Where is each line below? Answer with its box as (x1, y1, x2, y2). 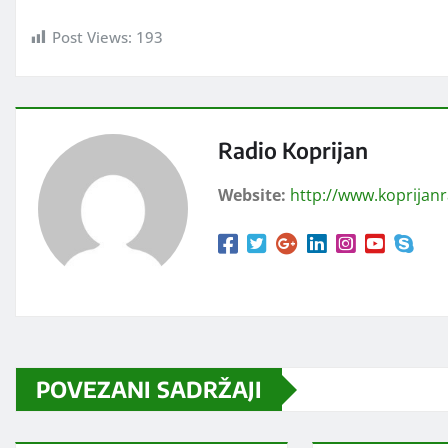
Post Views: (52, 27, 132, 48)
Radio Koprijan (218, 136, 368, 165)
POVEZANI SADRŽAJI (36, 375, 262, 404)
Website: (218, 184, 286, 207)
